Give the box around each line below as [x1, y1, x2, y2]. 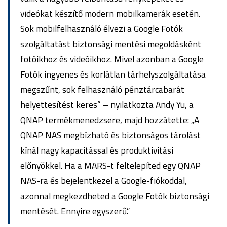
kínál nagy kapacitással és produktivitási [20, 143, 173, 157]
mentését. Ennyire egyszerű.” [20, 204, 130, 218]
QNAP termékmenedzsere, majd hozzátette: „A [20, 113, 199, 127]
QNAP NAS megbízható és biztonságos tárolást [20, 128, 201, 142]
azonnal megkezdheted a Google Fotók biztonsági [20, 189, 209, 203]
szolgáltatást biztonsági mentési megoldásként [20, 37, 201, 51]
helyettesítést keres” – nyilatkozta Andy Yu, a [20, 98, 194, 111]
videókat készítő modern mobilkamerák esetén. [20, 7, 200, 20]
